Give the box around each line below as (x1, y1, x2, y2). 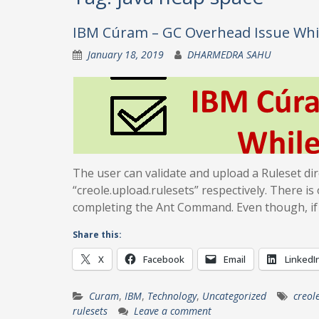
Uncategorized (202, 289, 266, 303)
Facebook (143, 253, 184, 266)
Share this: (73, 229, 122, 241)
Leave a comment (134, 304, 211, 318)
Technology (147, 289, 197, 303)
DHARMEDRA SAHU (187, 48, 271, 61)
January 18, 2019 (88, 48, 164, 61)
